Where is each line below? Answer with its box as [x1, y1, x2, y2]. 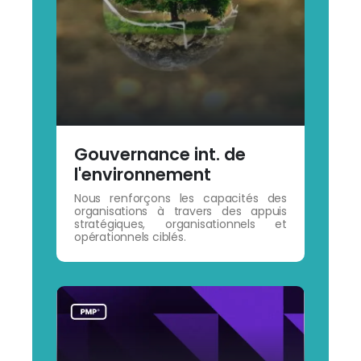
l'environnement [73, 162, 211, 186]
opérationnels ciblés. [73, 228, 186, 245]
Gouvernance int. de [73, 142, 246, 166]
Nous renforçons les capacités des [73, 189, 288, 206]
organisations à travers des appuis [73, 202, 288, 219]
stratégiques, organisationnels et [73, 215, 288, 232]
